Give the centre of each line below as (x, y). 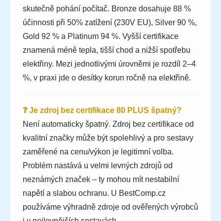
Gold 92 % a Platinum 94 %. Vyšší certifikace (101, 37)
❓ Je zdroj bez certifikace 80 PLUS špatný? (102, 110)
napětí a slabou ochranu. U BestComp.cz (94, 193)
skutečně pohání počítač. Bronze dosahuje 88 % (107, 9)
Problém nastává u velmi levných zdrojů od (98, 166)
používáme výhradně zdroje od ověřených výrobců (110, 207)
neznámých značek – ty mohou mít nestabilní (101, 180)
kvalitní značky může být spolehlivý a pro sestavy (108, 138)
